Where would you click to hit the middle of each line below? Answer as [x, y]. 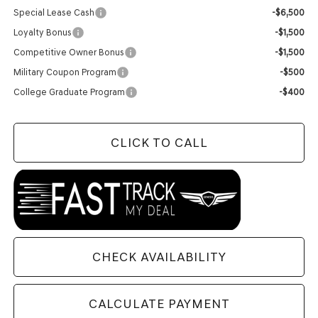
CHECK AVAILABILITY [159, 257]
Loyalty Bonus [43, 32]
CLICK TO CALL [159, 142]
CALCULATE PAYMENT [159, 303]
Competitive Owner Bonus [69, 52]
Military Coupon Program [65, 72]
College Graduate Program [70, 92]
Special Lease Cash [54, 12]
